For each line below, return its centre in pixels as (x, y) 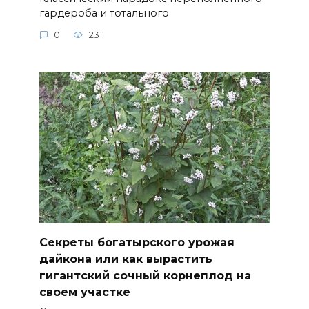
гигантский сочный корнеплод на (145, 276)
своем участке (84, 292)
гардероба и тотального (104, 13)
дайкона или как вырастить (126, 259)
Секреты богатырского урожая (137, 243)
